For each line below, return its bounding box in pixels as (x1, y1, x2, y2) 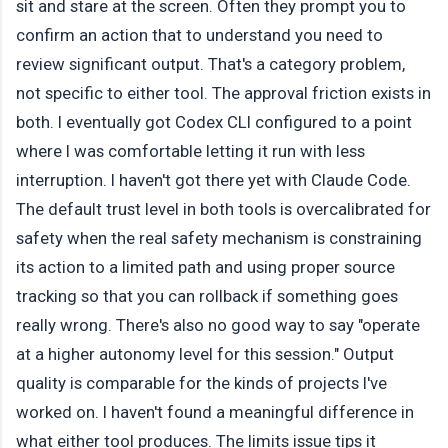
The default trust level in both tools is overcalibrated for (16, 199, 431, 220)
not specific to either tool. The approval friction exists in (16, 83, 431, 104)
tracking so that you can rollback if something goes (16, 286, 398, 307)
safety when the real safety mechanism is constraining (16, 228, 422, 249)
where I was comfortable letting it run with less (16, 141, 365, 162)
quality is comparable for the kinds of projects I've (16, 373, 387, 394)
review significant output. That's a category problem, (16, 54, 405, 75)
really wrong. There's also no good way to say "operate (16, 315, 420, 336)
